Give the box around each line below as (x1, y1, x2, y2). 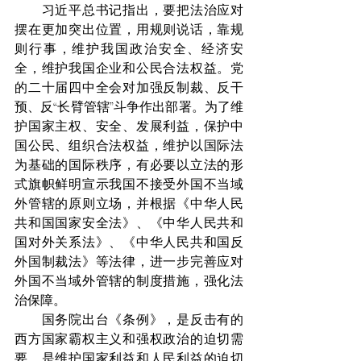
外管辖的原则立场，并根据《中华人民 (15, 196, 243, 212)
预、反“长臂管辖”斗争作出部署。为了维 (15, 99, 243, 115)
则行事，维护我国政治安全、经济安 (15, 41, 243, 57)
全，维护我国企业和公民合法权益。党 (15, 60, 243, 77)
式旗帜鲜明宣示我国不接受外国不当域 (15, 176, 243, 193)
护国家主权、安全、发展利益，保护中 (15, 118, 243, 135)
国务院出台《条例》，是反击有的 (15, 312, 243, 328)
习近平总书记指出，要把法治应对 (15, 2, 243, 19)
